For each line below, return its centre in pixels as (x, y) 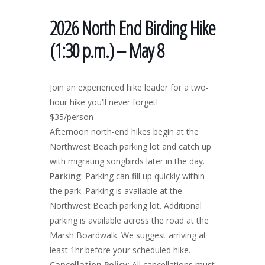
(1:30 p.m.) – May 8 (107, 50)
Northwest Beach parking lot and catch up (130, 146)
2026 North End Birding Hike (132, 28)
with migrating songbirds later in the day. (127, 161)
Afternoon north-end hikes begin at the (124, 131)
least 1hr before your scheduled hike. (120, 250)
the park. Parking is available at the (116, 190)
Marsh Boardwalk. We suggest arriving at (128, 235)
